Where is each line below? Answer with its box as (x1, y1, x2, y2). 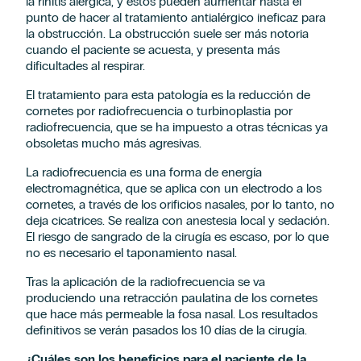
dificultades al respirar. (26, 58, 145, 73)
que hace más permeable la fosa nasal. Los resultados (26, 306, 317, 322)
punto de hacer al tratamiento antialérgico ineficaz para (26, 10, 326, 25)
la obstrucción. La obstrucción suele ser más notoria (26, 26, 309, 41)
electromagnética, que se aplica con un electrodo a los (26, 180, 322, 196)
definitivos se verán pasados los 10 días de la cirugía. (26, 322, 307, 338)
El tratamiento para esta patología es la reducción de (26, 87, 310, 102)
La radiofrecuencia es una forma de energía (26, 164, 262, 180)
